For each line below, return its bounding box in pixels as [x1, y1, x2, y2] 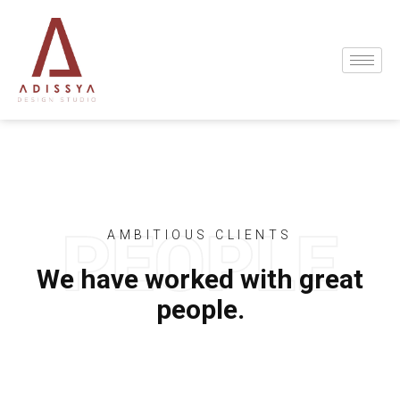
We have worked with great [37, 263, 363, 296]
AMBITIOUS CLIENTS [107, 228, 293, 243]
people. [155, 294, 245, 326]
